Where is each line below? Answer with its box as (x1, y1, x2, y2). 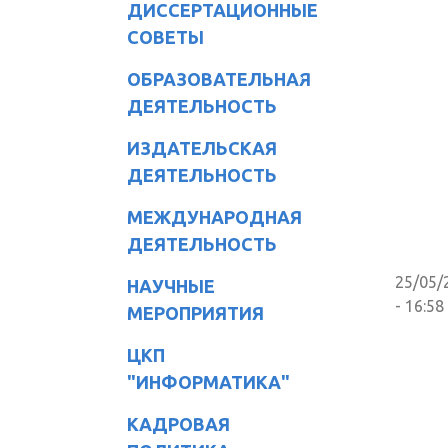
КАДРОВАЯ (127, 413, 230, 434)
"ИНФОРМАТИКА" (127, 371, 290, 392)
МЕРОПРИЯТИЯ (127, 302, 264, 323)
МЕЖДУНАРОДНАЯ (127, 206, 302, 227)
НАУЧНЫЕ (127, 275, 215, 296)
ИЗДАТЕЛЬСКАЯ (127, 137, 277, 158)
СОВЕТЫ (127, 26, 204, 47)
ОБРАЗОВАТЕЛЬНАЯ (127, 68, 311, 89)
